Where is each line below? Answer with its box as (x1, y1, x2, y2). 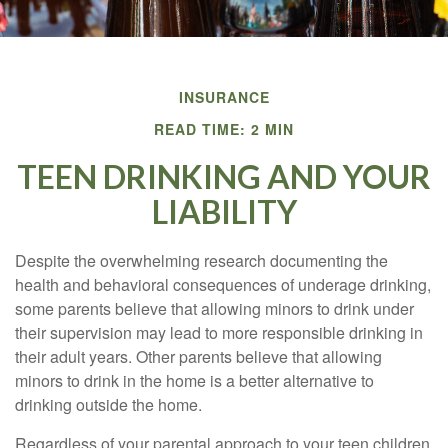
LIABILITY (151, 192, 297, 231)
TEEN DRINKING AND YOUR (17, 157, 431, 196)
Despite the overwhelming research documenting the (15, 249, 388, 272)
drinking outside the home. (15, 393, 202, 416)
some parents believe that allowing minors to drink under (15, 297, 414, 320)
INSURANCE (178, 87, 270, 107)
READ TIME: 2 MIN (154, 119, 294, 139)
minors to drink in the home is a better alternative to (15, 369, 374, 392)
